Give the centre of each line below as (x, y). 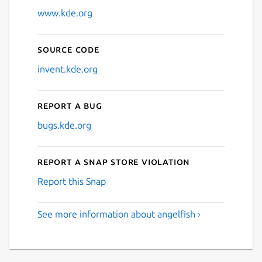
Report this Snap (72, 181)
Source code (68, 49)
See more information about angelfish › (119, 214)
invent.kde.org (68, 69)
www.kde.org (65, 13)
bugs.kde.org (64, 125)
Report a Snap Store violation (114, 161)
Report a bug (70, 105)
